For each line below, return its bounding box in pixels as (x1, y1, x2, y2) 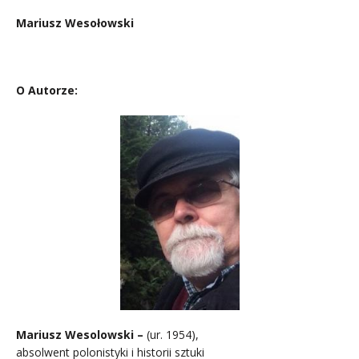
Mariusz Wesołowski (16, 15, 134, 31)
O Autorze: (16, 83, 78, 99)
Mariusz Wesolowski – (16, 327, 147, 343)
